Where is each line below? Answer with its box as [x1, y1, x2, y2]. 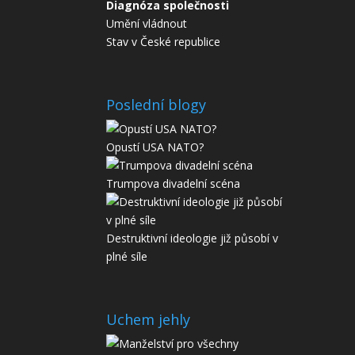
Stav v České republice [106, 33, 221, 49]
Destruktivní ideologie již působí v [106, 230, 279, 246]
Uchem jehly [106, 309, 191, 329]
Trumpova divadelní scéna [106, 175, 241, 191]
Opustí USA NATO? [106, 139, 204, 155]
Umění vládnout [106, 15, 188, 31]
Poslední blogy [106, 94, 207, 114]
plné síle [106, 248, 148, 264]
